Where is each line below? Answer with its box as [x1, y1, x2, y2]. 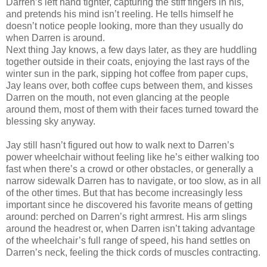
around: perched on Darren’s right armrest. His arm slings [6, 211, 247, 222]
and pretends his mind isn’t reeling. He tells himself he [6, 8, 234, 19]
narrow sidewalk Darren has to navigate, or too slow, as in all [6, 175, 261, 186]
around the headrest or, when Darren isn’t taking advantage [6, 223, 255, 234]
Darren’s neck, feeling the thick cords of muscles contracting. [6, 247, 260, 257]
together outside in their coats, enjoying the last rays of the [6, 56, 250, 67]
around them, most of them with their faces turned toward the [6, 104, 259, 114]
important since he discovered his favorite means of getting [6, 199, 253, 210]
